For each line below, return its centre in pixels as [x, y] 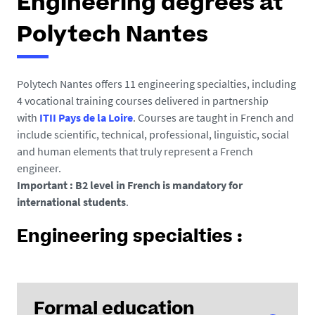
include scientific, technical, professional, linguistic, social [153, 134]
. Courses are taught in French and [213, 117]
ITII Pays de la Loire [86, 117]
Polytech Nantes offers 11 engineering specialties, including [156, 84]
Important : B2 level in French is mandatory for [130, 185]
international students [71, 202]
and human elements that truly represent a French [135, 151]
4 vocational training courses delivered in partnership [143, 101]
